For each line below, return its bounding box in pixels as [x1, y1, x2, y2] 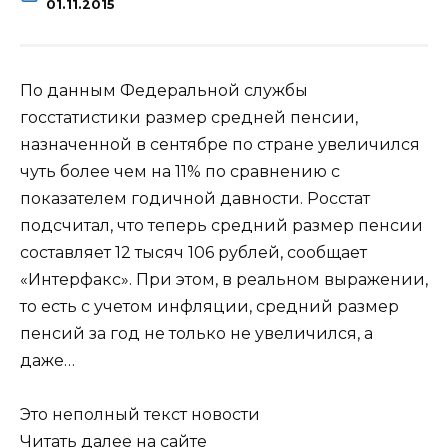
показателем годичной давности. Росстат [20, 188, 370, 208]
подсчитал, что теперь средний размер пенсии [20, 215, 423, 235]
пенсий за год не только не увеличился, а [20, 323, 373, 343]
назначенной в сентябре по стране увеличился [20, 134, 420, 154]
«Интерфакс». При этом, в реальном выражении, [20, 269, 428, 289]
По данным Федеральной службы [20, 80, 308, 100]
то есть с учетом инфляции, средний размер [20, 296, 399, 316]
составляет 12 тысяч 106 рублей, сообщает [20, 242, 367, 262]
